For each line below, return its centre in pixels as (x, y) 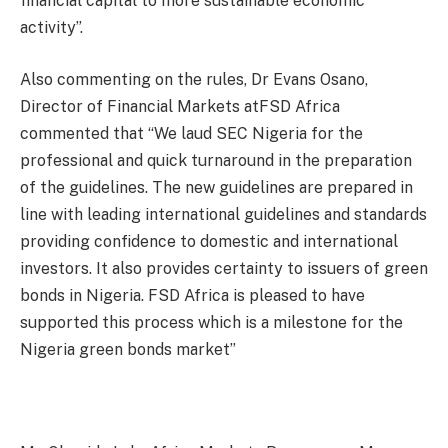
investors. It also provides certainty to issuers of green (224, 269)
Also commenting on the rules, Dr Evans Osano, (194, 80)
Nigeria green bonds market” (128, 350)
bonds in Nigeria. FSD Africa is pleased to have (192, 296)
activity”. (51, 28)
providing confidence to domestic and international (209, 242)
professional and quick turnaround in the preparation (216, 161)
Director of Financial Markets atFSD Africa (180, 107)
